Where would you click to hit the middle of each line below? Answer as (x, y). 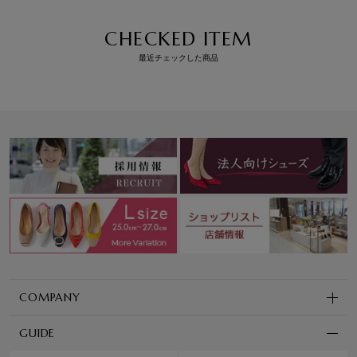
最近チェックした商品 (178, 58)
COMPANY (50, 297)
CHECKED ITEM (178, 39)
